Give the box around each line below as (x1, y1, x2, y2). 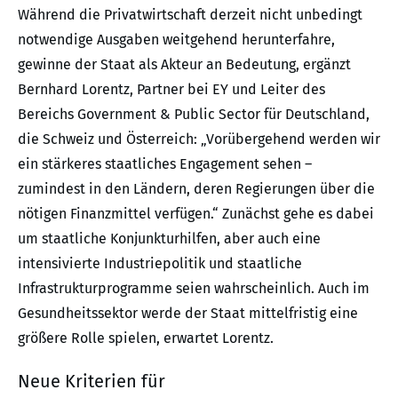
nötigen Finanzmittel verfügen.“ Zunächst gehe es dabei (18, 204, 374, 222)
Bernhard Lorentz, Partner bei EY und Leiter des (18, 80, 325, 98)
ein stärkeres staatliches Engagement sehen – (18, 155, 312, 172)
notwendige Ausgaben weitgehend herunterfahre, (18, 30, 335, 48)
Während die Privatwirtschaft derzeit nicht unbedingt (18, 5, 362, 23)
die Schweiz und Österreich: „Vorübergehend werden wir (18, 130, 380, 147)
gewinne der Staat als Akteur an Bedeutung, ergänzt (18, 55, 351, 73)
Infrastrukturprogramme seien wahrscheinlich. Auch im (18, 279, 370, 297)
